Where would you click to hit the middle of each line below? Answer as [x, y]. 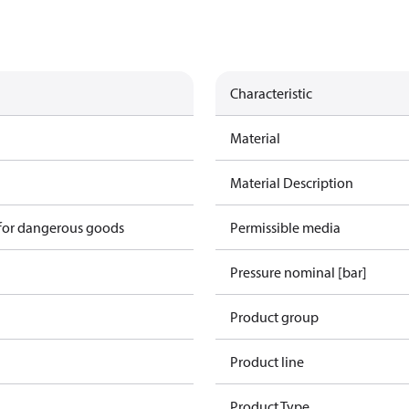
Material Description [292, 183]
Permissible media [285, 227]
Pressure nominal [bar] [299, 272]
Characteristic [271, 93]
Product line [267, 362]
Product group [274, 317]
